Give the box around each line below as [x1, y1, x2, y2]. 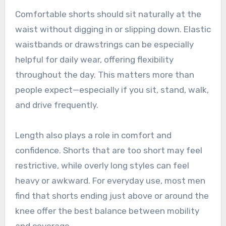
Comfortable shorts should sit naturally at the [15, 9, 201, 19]
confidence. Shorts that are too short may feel [15, 145, 202, 155]
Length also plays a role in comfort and [15, 130, 172, 140]
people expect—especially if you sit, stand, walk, [15, 84, 209, 95]
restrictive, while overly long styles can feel [15, 160, 189, 171]
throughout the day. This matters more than [15, 69, 194, 80]
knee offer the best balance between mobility [15, 205, 199, 216]
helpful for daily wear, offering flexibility [15, 54, 174, 65]
